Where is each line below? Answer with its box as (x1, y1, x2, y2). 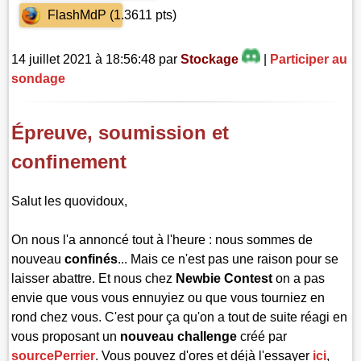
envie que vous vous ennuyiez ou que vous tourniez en (11, 291, 326, 305)
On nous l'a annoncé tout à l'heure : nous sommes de (11, 233, 313, 247)
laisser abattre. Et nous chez (11, 272, 176, 286)
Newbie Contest (176, 272, 276, 286)
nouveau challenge (120, 330, 241, 344)
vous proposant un (11, 330, 121, 344)
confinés (64, 252, 118, 267)
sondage (11, 71, 66, 85)
